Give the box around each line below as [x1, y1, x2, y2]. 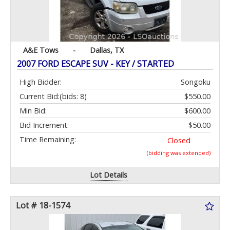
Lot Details [90, 170, 128, 180]
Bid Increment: [20, 120, 69, 130]
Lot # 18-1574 [16, 200, 70, 212]
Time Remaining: [20, 135, 76, 145]
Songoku [181, 77, 210, 87]
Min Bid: [20, 106, 47, 116]
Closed [167, 136, 190, 146]
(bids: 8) [60, 91, 87, 102]
